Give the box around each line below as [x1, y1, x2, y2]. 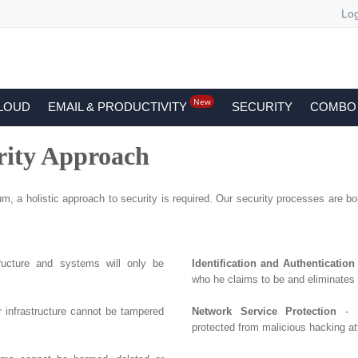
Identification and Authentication [192, 257, 356, 269]
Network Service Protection [192, 305, 337, 317]
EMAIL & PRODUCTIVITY [48, 100, 187, 113]
